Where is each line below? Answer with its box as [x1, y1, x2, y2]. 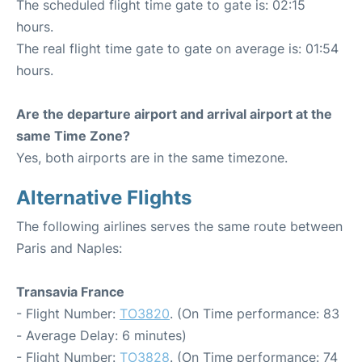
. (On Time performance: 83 [170, 305, 339, 322]
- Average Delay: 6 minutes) [16, 326, 187, 343]
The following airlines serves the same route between [16, 217, 343, 234]
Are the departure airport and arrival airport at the [16, 105, 332, 122]
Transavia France [16, 283, 124, 300]
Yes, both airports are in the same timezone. [16, 149, 288, 166]
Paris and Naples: [16, 239, 122, 256]
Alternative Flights [16, 185, 192, 209]
